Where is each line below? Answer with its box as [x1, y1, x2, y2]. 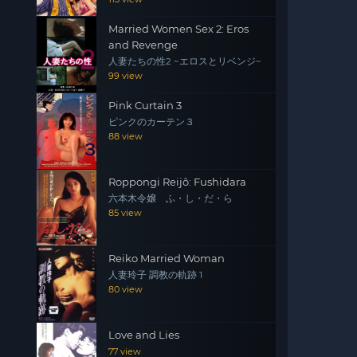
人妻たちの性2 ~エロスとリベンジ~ [108, 56, 261, 67]
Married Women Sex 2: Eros [108, 22, 249, 35]
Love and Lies [108, 328, 179, 341]
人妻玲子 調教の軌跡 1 [108, 269, 202, 280]
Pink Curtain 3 [108, 99, 182, 112]
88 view [108, 131, 143, 142]
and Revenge [108, 38, 178, 51]
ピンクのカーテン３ [108, 116, 194, 127]
